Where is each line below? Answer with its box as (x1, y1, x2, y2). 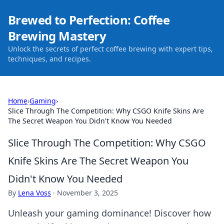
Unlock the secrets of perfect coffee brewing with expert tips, (8, 44, 213, 53)
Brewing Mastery (8, 27, 106, 44)
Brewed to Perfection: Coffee (8, 11, 170, 28)
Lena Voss (18, 188, 51, 197)
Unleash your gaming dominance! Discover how (8, 207, 211, 219)
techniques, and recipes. (8, 54, 91, 63)
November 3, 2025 (57, 188, 118, 197)
